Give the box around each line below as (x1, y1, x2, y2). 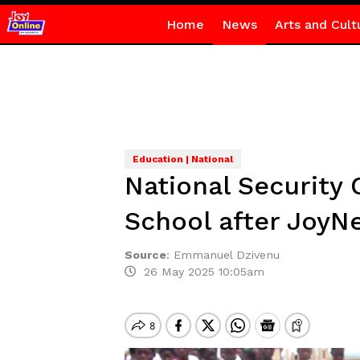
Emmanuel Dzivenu (173, 248, 280, 261)
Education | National (132, 153, 233, 165)
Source (124, 248, 166, 261)
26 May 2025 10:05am (135, 265, 264, 278)
